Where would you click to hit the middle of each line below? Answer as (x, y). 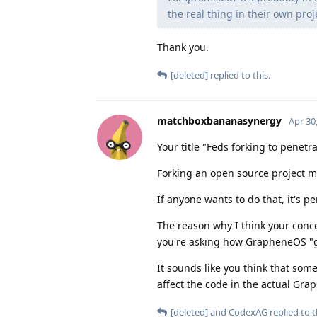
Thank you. (183, 47)
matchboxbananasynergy (219, 120)
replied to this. (239, 75)
